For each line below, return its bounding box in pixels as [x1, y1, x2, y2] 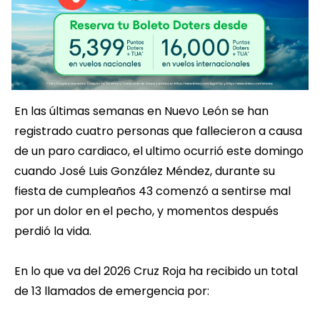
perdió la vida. [14, 223, 91, 240]
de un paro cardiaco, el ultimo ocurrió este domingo [14, 143, 304, 160]
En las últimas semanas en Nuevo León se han [14, 103, 269, 120]
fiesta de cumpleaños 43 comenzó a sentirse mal [14, 183, 291, 200]
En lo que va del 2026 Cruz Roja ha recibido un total [14, 263, 298, 280]
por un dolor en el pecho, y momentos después [14, 203, 279, 220]
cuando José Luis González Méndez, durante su [14, 163, 275, 180]
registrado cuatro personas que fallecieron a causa [14, 123, 302, 140]
